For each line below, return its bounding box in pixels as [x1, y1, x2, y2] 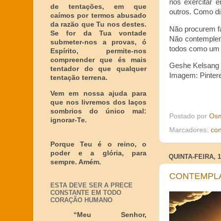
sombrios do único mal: [50, 107, 147, 115]
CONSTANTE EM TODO [50, 189, 121, 196]
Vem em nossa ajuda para [50, 89, 147, 97]
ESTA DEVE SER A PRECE [50, 182, 133, 189]
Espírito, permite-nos [50, 47, 147, 55]
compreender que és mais [50, 56, 147, 64]
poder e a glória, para [50, 149, 147, 157]
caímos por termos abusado [50, 12, 147, 19]
